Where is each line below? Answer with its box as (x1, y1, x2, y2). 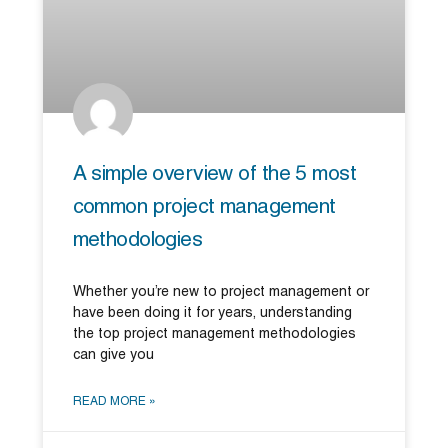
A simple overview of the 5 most (72, 164, 356, 184)
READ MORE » (72, 395, 156, 407)
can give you (72, 348, 154, 362)
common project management (72, 197, 336, 217)
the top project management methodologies (72, 327, 356, 341)
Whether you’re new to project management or (72, 285, 369, 299)
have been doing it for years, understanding (72, 306, 352, 320)
